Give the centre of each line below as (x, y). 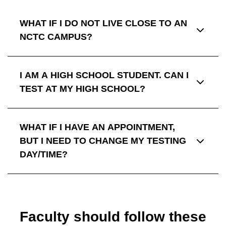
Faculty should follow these (113, 217)
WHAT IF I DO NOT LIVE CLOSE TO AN (103, 23)
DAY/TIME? (44, 155)
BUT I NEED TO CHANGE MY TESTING (103, 141)
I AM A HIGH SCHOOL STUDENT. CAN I (104, 75)
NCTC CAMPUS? (56, 37)
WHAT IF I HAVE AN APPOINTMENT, (97, 127)
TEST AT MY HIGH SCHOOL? (82, 89)
